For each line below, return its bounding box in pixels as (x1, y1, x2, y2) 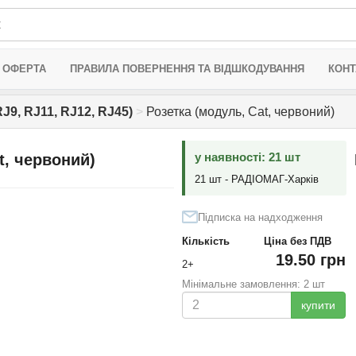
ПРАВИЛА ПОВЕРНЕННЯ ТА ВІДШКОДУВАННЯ (70, 63, 304, 75)
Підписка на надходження (197, 211, 323, 223)
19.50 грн (275, 251, 346, 269)
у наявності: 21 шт (194, 150, 300, 164)
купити (300, 299, 335, 311)
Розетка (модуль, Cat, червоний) (143, 105, 335, 118)
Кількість (181, 235, 230, 247)
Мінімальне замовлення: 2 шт (181, 278, 325, 290)
